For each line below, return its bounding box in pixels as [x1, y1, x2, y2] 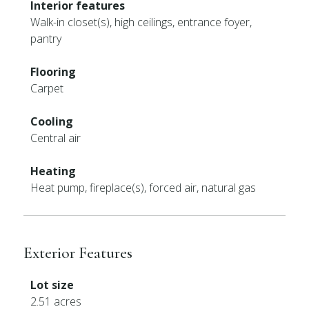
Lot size [30, 277, 74, 292]
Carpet [30, 81, 64, 96]
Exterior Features [23, 243, 133, 263]
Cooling [30, 114, 74, 129]
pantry [30, 31, 62, 46]
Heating [30, 163, 77, 179]
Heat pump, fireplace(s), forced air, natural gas [30, 180, 257, 195]
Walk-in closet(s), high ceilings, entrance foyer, [30, 14, 252, 30]
